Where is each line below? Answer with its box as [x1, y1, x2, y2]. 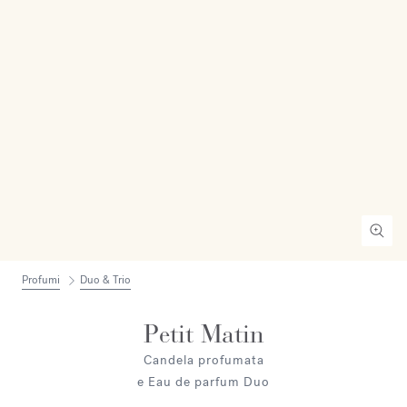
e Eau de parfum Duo [137, 373, 270, 391]
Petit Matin [143, 319, 264, 350]
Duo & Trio [80, 273, 131, 287]
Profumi [22, 273, 60, 287]
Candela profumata [143, 352, 264, 369]
